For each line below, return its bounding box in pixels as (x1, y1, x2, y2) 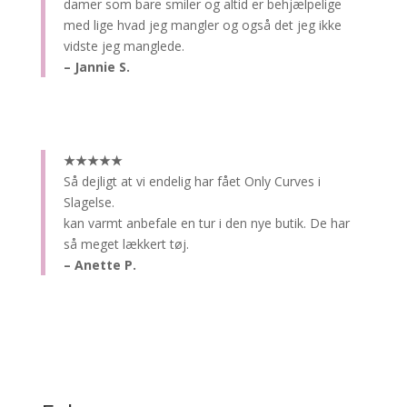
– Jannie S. (63, 57, 130, 75)
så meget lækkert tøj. (63, 234, 189, 253)
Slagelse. (63, 193, 114, 211)
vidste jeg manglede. (63, 36, 184, 55)
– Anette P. (63, 255, 136, 273)
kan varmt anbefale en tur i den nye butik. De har (63, 213, 350, 232)
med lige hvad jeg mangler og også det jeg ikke (63, 15, 342, 34)
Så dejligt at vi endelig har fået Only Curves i (63, 172, 321, 190)
